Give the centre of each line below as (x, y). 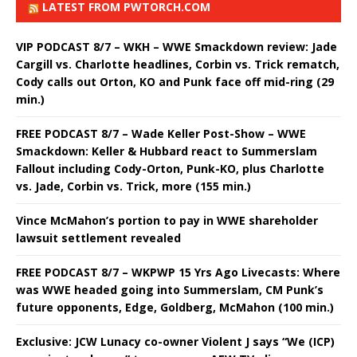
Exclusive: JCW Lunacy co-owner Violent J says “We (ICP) (175, 341)
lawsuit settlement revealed (98, 237)
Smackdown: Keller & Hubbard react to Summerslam (167, 151)
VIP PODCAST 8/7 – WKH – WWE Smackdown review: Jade (177, 46)
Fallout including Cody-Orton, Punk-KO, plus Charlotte (170, 168)
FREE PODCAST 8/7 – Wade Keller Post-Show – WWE (161, 133)
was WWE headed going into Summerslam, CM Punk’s (170, 289)
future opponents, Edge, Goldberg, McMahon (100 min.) (175, 307)
